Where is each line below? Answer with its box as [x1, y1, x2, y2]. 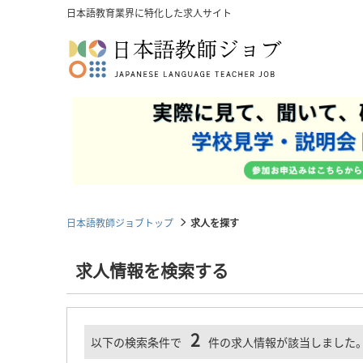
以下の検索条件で [91, 333, 181, 350]
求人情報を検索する [75, 257, 228, 282]
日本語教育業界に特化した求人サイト [66, 6, 232, 19]
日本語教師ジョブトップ [66, 215, 173, 229]
